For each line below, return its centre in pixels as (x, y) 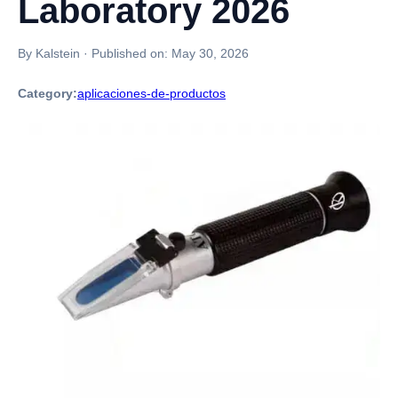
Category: (48, 93)
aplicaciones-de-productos (151, 93)
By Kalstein (49, 53)
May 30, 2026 (210, 53)
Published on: (131, 53)
